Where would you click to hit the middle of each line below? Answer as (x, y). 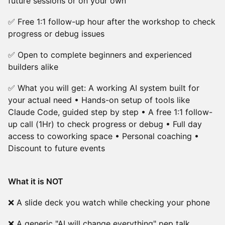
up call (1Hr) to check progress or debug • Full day (105, 124)
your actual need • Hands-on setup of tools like (99, 100)
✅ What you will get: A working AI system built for (104, 88)
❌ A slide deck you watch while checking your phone (109, 202)
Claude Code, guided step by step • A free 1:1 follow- (110, 112)
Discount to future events (57, 148)
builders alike (33, 67)
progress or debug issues (56, 34)
